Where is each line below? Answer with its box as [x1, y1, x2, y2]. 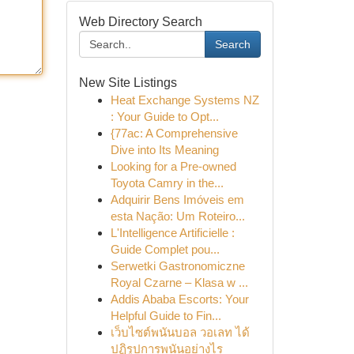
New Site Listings [78, 76, 177, 89]
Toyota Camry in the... [110, 176, 224, 190]
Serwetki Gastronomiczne [110, 259, 245, 273]
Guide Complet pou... [110, 243, 220, 256]
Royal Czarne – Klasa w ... [110, 276, 248, 289]
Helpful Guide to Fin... [110, 309, 221, 322]
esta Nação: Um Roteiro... [110, 209, 245, 223]
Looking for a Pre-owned [110, 160, 236, 173]
